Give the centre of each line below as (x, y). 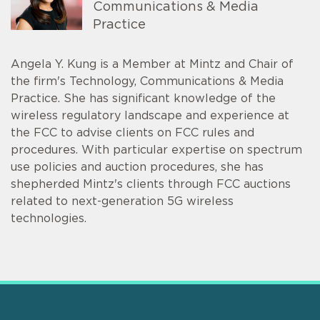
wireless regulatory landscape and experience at (150, 116)
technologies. (49, 219)
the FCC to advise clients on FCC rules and (132, 133)
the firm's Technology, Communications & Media (147, 82)
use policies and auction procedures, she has (137, 167)
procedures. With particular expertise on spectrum (156, 150)
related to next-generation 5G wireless (122, 202)
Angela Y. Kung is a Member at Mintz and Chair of (152, 65)
